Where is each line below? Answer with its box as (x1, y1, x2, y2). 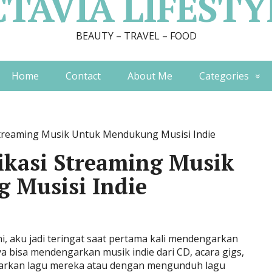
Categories (199, 69, 249, 83)
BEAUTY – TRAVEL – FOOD (75, 29, 197, 42)
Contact (65, 69, 101, 83)
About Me (127, 69, 172, 83)
